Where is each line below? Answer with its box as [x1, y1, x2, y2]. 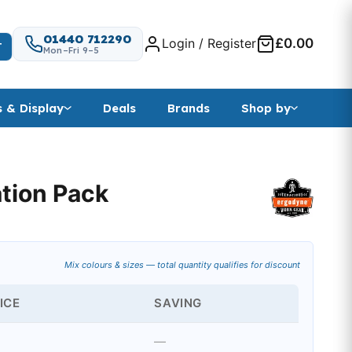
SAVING [154, 295, 202, 310]
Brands [167, 100, 210, 115]
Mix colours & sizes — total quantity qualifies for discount [64, 258, 300, 270]
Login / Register [162, 35, 256, 52]
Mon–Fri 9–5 [43, 44, 100, 56]
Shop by [240, 100, 291, 115]
